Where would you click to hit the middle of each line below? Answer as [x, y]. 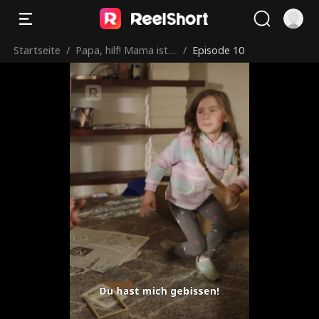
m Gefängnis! [106, 75]
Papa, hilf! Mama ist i [125, 50]
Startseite [37, 50]
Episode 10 [219, 50]
